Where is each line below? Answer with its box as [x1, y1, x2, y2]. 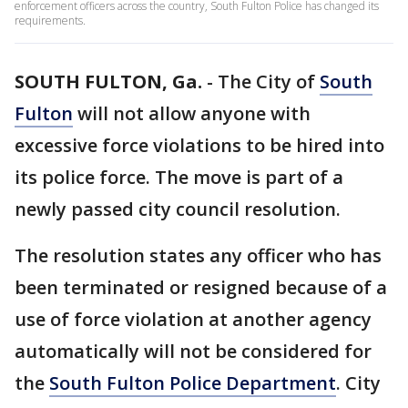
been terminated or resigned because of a [15, 275, 387, 300]
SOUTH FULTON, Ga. [15, 69, 202, 94]
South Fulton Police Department [49, 371, 336, 395]
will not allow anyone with [73, 101, 311, 126]
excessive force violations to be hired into [15, 133, 384, 158]
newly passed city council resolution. [15, 197, 341, 221]
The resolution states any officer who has [15, 243, 382, 268]
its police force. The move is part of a [15, 165, 343, 189]
